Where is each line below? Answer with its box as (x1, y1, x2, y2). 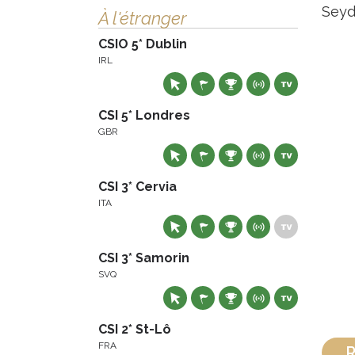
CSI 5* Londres (98, 108, 190, 123)
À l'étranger (98, 8, 187, 29)
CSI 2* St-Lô (98, 322, 171, 337)
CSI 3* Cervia (98, 179, 177, 194)
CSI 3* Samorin (98, 250, 189, 265)
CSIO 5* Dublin (98, 36, 187, 52)
